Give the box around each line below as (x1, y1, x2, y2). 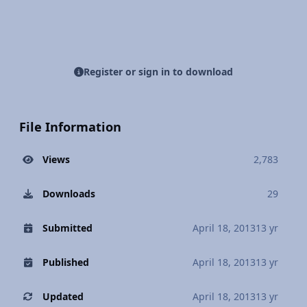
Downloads (42, 187, 95, 201)
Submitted (42, 221, 93, 235)
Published (42, 256, 89, 269)
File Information (19, 119, 121, 136)
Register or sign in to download (84, 65, 233, 79)
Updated (42, 290, 84, 304)
